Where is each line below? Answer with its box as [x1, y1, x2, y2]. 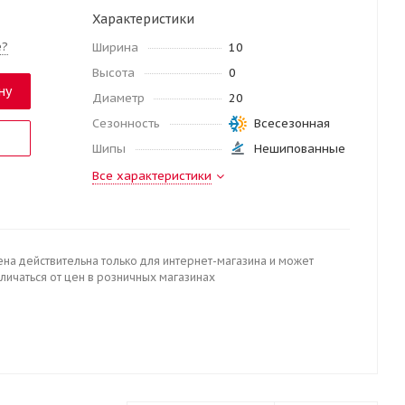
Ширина [92, 40, 138, 55]
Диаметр [92, 90, 145, 106]
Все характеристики [92, 168, 212, 184]
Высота [92, 65, 135, 80]
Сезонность [92, 116, 160, 131]
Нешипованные [253, 141, 345, 156]
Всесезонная [253, 116, 330, 131]
